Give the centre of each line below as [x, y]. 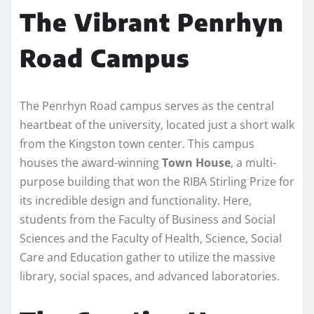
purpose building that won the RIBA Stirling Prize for [157, 181]
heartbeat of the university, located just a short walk [157, 124]
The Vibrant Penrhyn [152, 21]
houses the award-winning [91, 162]
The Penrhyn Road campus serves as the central [147, 105]
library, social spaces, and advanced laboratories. [150, 276]
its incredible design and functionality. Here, [136, 200]
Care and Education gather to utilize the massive [148, 257]
